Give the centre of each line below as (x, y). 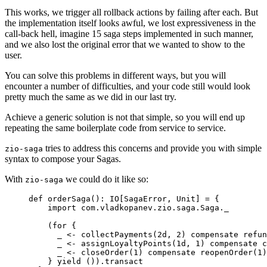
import (62, 208)
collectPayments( (117, 235)
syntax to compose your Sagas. (63, 159)
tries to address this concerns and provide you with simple (152, 148)
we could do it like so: (106, 179)
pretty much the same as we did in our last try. (91, 97)
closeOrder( (105, 253)
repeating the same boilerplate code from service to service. (115, 128)
